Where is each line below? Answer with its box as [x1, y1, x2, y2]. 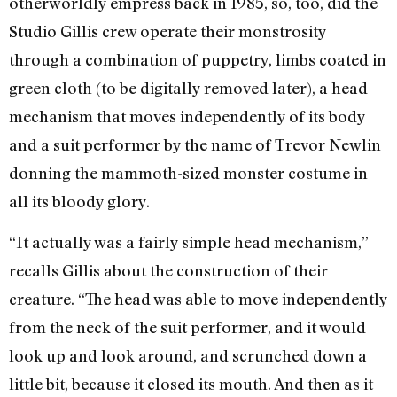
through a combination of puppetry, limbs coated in [9, 49, 386, 69]
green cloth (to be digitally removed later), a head [9, 77, 368, 97]
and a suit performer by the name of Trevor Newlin [9, 134, 381, 154]
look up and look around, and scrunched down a [9, 346, 367, 366]
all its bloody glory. [9, 191, 150, 211]
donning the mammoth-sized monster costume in [9, 162, 368, 183]
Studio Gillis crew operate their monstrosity [9, 20, 326, 41]
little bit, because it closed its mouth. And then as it [9, 374, 373, 394]
